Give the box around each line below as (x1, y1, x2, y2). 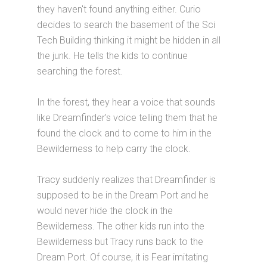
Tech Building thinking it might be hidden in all (37, 34, 221, 46)
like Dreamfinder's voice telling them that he (37, 111, 218, 123)
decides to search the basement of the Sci (37, 18, 216, 30)
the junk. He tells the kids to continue (37, 49, 188, 61)
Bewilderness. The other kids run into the (37, 220, 205, 232)
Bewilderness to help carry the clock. (37, 142, 191, 154)
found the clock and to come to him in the (37, 127, 212, 139)
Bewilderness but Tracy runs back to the (37, 235, 204, 247)
